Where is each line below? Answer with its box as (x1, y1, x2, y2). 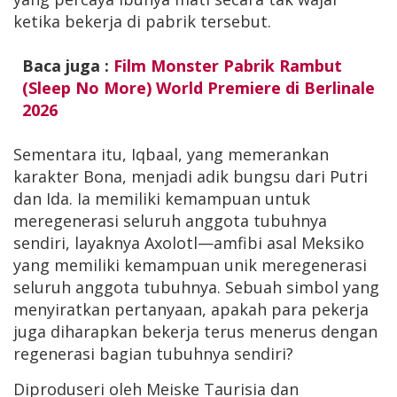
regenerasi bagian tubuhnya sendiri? (13, 343, 293, 365)
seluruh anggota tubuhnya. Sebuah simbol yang (13, 276, 379, 299)
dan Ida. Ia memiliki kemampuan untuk (13, 188, 310, 210)
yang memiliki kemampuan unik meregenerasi (13, 254, 367, 276)
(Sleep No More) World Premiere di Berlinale (22, 77, 375, 99)
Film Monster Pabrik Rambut (113, 55, 342, 77)
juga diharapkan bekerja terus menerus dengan (13, 321, 378, 343)
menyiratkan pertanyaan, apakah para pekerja (13, 299, 369, 321)
